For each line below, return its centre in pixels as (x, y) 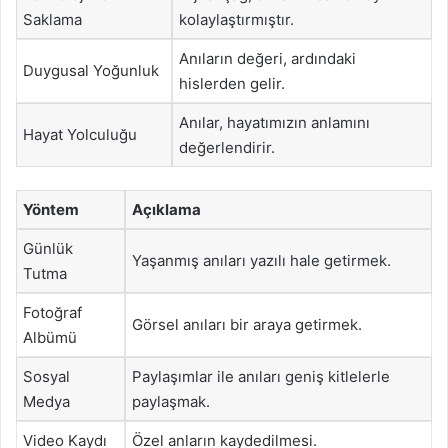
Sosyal (46, 376)
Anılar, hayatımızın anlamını (274, 122)
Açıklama (166, 209)
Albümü (50, 337)
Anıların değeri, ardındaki (267, 58)
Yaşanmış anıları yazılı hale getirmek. (261, 260)
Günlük (48, 248)
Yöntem (51, 209)
